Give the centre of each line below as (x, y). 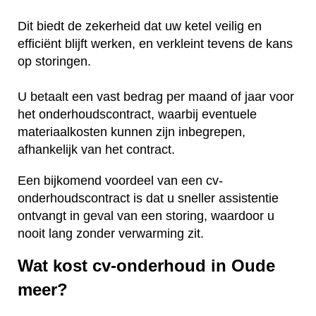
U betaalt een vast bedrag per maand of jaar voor (156, 96)
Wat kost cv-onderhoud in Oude (146, 266)
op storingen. (56, 61)
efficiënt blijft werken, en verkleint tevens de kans (155, 43)
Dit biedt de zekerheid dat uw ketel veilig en (140, 26)
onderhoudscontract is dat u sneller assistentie (148, 198)
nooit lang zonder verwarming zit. (111, 233)
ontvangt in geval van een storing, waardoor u (146, 215)
